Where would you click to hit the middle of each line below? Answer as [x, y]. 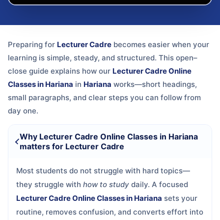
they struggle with [50, 184]
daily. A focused [159, 184]
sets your [180, 198]
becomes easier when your [160, 44]
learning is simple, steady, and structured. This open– [103, 58]
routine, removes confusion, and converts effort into [110, 212]
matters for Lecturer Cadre [72, 146]
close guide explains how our [60, 71]
